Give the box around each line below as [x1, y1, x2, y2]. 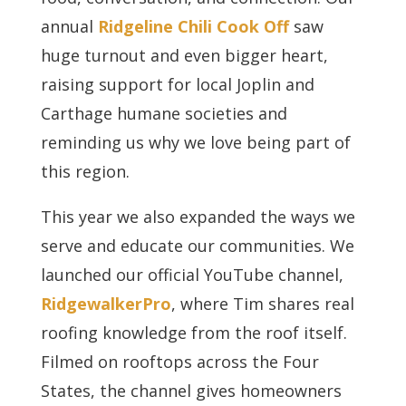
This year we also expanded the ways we [40, 205, 355, 227]
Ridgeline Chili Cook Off [97, 14, 289, 37]
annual [40, 14, 98, 37]
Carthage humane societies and [40, 101, 287, 124]
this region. [40, 159, 130, 182]
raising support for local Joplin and [40, 72, 314, 95]
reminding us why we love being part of [40, 130, 351, 153]
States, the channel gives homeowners [40, 379, 342, 401]
